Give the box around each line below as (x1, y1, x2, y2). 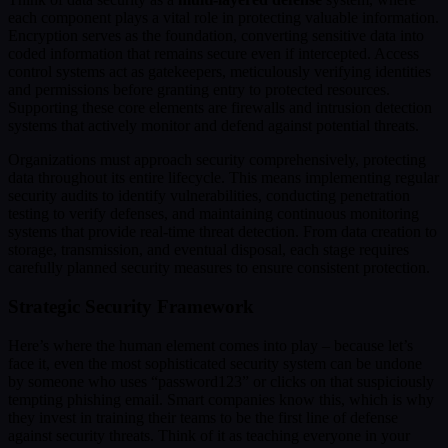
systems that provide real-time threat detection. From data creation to (8, 223, 437, 241)
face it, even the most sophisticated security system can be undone (8, 354, 422, 372)
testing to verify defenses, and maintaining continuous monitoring (8, 205, 419, 223)
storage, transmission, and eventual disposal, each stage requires (8, 241, 409, 259)
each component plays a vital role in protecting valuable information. (8, 9, 439, 27)
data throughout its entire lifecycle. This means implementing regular (8, 169, 439, 187)
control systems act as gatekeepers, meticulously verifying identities (8, 63, 431, 81)
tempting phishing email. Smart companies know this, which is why (8, 390, 434, 408)
